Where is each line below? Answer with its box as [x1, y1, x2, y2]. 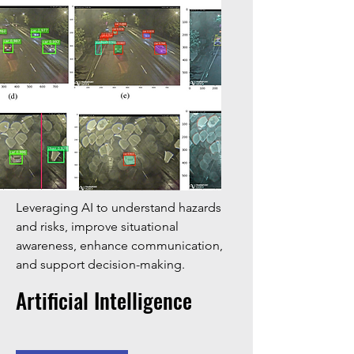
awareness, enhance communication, [16, 238, 223, 253]
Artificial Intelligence [16, 284, 192, 316]
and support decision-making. [16, 257, 185, 272]
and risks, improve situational [16, 219, 179, 234]
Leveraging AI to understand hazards [16, 200, 221, 215]
